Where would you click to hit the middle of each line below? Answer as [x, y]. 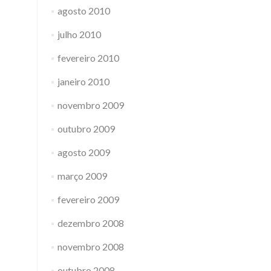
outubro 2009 [86, 129]
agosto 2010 [83, 11]
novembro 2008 [90, 247]
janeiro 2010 [83, 81]
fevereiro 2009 [88, 199]
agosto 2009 [83, 152]
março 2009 [82, 176]
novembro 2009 [90, 105]
